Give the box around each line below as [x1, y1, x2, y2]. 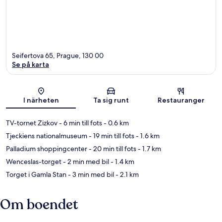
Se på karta [12, 59, 49, 69]
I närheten [23, 95, 59, 105]
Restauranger [157, 95, 205, 105]
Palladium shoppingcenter [6, 144, 87, 153]
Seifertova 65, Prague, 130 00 [12, 51, 104, 60]
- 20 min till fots [87, 144, 136, 153]
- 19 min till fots [87, 131, 134, 140]
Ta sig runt [93, 95, 129, 105]
